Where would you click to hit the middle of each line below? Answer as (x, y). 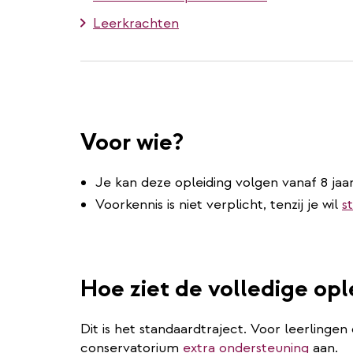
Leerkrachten (136, 23)
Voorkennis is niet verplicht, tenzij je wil (219, 204)
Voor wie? (132, 142)
